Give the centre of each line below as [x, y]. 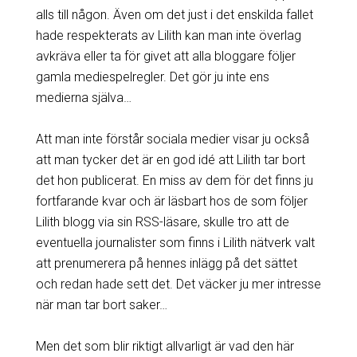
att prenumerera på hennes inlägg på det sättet [166, 263]
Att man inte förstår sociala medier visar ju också [172, 139]
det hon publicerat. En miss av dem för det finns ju [174, 180]
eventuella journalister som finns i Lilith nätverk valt [175, 242]
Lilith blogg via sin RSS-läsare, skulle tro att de [162, 222]
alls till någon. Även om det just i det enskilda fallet [174, 14]
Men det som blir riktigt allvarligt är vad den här [165, 346]
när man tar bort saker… [101, 304]
